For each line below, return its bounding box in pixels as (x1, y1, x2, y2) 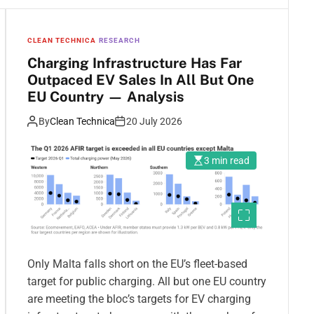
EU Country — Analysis (27, 88, 184, 105)
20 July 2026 (126, 115, 182, 127)
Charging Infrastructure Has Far (27, 54, 242, 71)
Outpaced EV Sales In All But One (27, 71, 254, 88)
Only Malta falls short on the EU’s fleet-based (27, 257, 247, 271)
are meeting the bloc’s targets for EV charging (27, 292, 251, 306)
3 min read (204, 154, 250, 166)
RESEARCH (99, 36, 140, 44)
